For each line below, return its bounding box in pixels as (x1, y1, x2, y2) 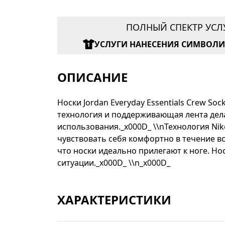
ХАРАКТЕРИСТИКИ (57, 191, 171, 208)
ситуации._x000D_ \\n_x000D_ (57, 157, 170, 169)
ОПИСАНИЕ (57, 69, 128, 86)
